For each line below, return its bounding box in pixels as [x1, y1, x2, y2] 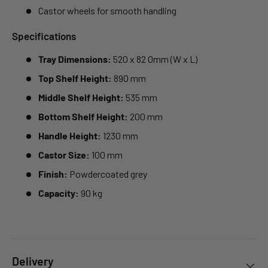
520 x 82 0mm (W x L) [111, 53, 197, 65]
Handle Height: [38, 130, 101, 142]
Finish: [38, 168, 68, 180]
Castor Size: [38, 149, 90, 161]
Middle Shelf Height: [38, 92, 124, 103]
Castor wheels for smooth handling [38, 4, 176, 16]
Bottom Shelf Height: [38, 111, 128, 123]
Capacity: [38, 187, 79, 199]
